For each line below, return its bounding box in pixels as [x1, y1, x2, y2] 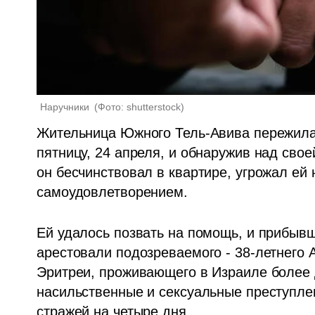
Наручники [40, 101, 93, 113]
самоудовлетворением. [37, 184, 192, 200]
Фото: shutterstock [98, 101, 181, 113]
